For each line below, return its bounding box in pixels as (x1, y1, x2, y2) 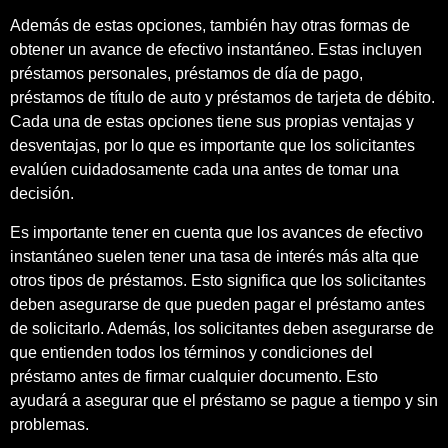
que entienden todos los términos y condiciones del (10, 343, 373, 361)
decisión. (10, 185, 74, 203)
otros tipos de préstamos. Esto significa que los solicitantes (10, 271, 426, 289)
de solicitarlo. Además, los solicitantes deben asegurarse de (10, 319, 434, 337)
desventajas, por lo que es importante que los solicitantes (10, 137, 415, 155)
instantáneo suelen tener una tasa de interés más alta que (10, 247, 419, 265)
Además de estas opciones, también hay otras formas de (10, 17, 410, 35)
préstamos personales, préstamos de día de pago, (10, 65, 363, 83)
